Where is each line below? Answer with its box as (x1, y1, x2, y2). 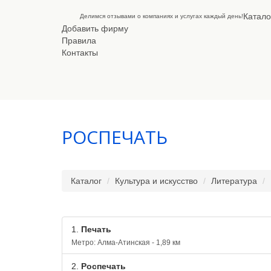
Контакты (62, 48, 98, 57)
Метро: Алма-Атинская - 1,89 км (71, 238, 180, 247)
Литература (211, 176, 257, 186)
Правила (62, 36, 96, 45)
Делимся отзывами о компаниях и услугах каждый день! (80, 13, 243, 19)
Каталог (71, 176, 102, 186)
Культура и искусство (115, 176, 198, 186)
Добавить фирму (62, 24, 128, 33)
